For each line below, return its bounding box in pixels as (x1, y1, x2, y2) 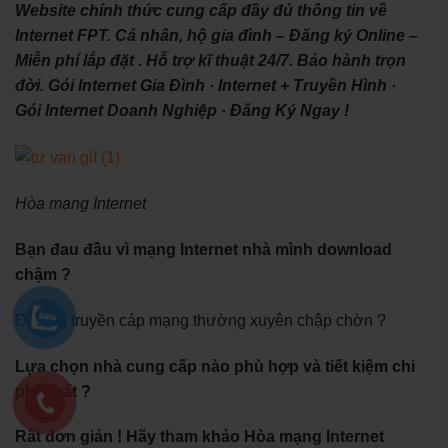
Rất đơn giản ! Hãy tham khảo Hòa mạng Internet (15, 428, 384, 446)
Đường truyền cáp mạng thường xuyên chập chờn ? (15, 311, 386, 329)
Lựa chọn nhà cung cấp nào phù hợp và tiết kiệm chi (15, 357, 415, 375)
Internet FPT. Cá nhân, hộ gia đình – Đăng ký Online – (15, 27, 418, 45)
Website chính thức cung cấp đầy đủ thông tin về (15, 2, 387, 20)
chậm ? (15, 265, 71, 283)
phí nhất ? (15, 382, 91, 400)
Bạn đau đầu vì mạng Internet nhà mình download (15, 240, 392, 258)
